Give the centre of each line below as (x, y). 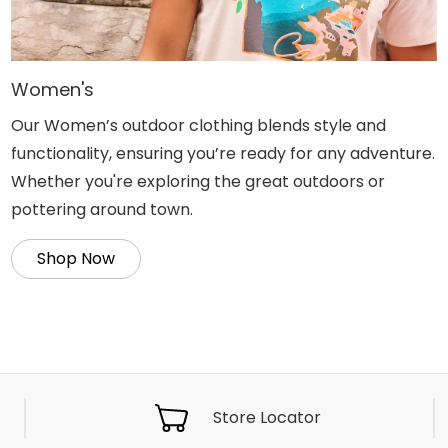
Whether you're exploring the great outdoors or (197, 182)
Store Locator (267, 418)
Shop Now (75, 259)
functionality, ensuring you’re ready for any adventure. (222, 154)
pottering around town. (101, 210)
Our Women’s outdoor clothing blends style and (198, 126)
